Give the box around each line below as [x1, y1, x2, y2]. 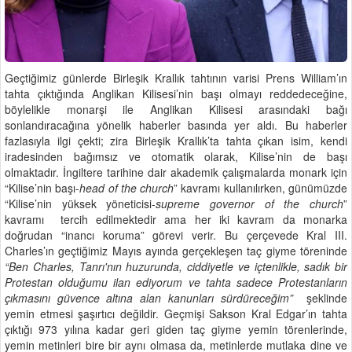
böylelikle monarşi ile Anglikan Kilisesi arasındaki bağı [5, 101, 347, 117]
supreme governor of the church [156, 195, 344, 211]
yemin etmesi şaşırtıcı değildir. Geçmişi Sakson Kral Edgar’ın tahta [5, 305, 347, 321]
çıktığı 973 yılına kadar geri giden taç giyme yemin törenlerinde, [5, 321, 347, 337]
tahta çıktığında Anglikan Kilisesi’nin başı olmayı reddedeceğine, [5, 85, 347, 101]
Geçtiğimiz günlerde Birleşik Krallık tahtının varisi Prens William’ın [5, 69, 347, 86]
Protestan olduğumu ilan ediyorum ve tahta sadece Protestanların [5, 273, 347, 290]
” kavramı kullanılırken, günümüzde [174, 179, 348, 196]
